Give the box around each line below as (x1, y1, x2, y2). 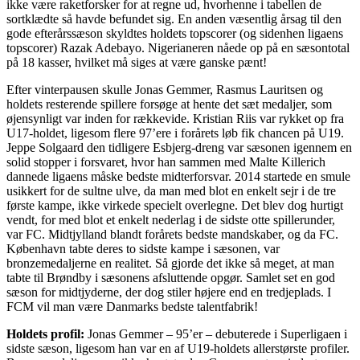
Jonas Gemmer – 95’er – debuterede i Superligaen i (88, 327, 347, 342)
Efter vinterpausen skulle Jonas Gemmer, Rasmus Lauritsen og (6, 83, 323, 97)
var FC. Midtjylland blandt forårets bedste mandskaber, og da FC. (6, 227, 338, 242)
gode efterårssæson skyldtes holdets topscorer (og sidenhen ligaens (6, 27, 343, 41)
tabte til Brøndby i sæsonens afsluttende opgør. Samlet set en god (6, 271, 335, 285)
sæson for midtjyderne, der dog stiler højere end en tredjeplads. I (6, 285, 331, 300)
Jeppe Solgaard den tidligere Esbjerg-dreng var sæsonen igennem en (6, 141, 352, 155)
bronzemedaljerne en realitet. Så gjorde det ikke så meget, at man (6, 256, 334, 271)
